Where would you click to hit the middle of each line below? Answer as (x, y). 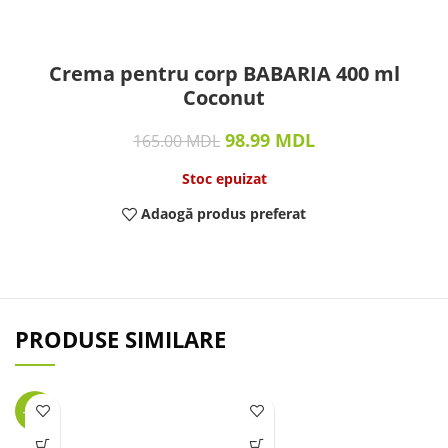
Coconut (224, 97)
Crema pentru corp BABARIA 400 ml (224, 73)
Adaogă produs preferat (224, 214)
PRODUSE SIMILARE (120, 338)
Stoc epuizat (224, 178)
